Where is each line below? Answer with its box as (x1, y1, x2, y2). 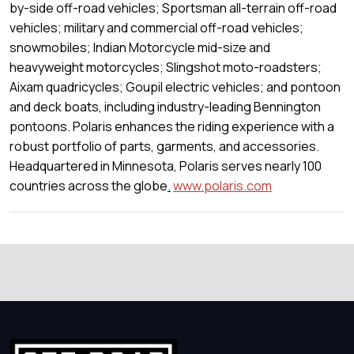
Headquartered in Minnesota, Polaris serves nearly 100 (9, 156, 322, 175)
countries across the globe (9, 176, 168, 194)
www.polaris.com (173, 176, 272, 194)
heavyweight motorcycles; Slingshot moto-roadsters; (9, 58, 322, 76)
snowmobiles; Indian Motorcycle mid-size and (9, 38, 270, 56)
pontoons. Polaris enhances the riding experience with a (9, 117, 334, 135)
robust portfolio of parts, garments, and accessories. (9, 137, 319, 155)
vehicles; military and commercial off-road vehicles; (9, 18, 303, 36)
